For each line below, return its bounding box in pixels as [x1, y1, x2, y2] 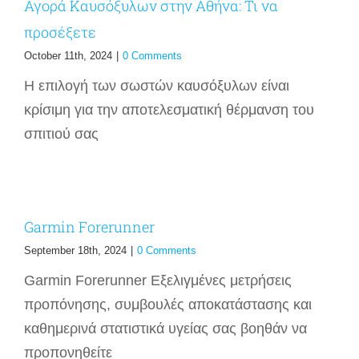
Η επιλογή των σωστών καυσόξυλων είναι [24, 77, 289, 94]
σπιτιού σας [24, 125, 99, 142]
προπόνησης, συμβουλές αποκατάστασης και [24, 296, 312, 313]
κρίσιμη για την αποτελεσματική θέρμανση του [24, 101, 314, 118]
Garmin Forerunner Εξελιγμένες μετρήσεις [24, 272, 292, 288]
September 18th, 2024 [24, 244, 127, 256]
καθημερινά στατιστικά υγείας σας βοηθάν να [24, 320, 307, 337]
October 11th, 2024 [24, 49, 112, 62]
